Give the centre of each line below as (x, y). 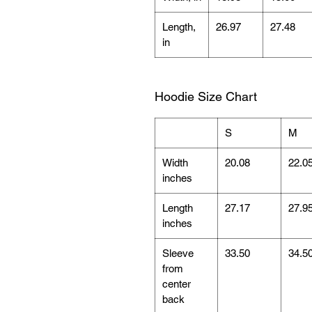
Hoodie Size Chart (206, 96)
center (177, 283)
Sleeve (178, 253)
